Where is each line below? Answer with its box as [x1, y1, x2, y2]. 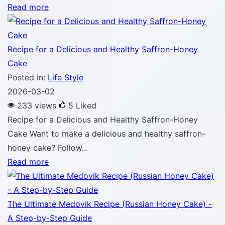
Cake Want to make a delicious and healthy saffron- [8, 129, 205, 139]
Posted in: [8, 72, 48, 82]
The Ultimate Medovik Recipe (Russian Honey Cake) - [8, 199, 212, 209]
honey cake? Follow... [8, 143, 88, 153]
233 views [17, 100, 59, 110]
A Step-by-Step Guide [8, 213, 92, 223]
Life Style [48, 72, 83, 82]
